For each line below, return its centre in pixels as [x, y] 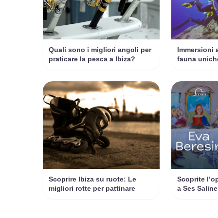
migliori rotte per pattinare [92, 189]
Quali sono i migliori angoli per [100, 50]
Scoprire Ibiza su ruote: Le [92, 179]
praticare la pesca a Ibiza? [92, 59]
